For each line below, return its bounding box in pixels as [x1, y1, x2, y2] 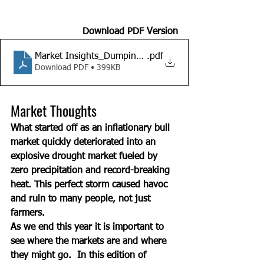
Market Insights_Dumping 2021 [35, 52, 166, 62]
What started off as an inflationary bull [11, 123, 173, 133]
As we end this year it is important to [11, 222, 167, 232]
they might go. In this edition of [11, 250, 149, 260]
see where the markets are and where [11, 236, 169, 246]
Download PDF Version [82, 27, 178, 37]
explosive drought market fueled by [11, 151, 160, 161]
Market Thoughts [11, 99, 97, 121]
